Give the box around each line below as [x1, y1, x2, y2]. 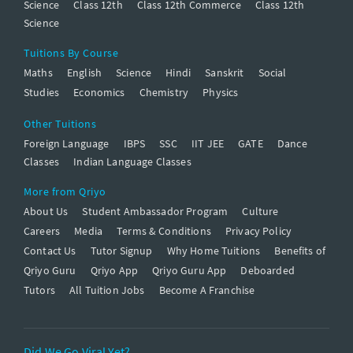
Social [258, 65, 287, 80]
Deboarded [240, 263, 295, 278]
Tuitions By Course [24, 46, 118, 61]
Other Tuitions [24, 117, 96, 132]
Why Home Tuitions [166, 243, 261, 258]
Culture [242, 204, 279, 219]
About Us [24, 204, 69, 219]
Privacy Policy [225, 224, 292, 239]
